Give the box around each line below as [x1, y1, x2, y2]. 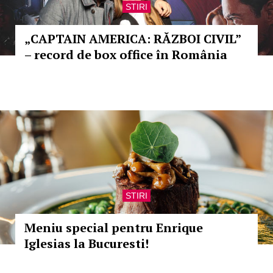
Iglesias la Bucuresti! [24, 235, 149, 252]
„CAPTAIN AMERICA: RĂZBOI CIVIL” [24, 30, 241, 47]
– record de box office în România [24, 46, 227, 63]
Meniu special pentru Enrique [24, 219, 203, 236]
